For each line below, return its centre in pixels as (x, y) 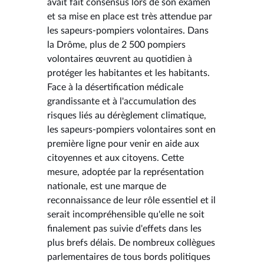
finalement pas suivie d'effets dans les (124, 228)
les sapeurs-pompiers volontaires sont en (131, 129)
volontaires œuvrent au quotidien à (120, 59)
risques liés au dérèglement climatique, (127, 115)
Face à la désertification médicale (115, 87)
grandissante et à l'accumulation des (122, 101)
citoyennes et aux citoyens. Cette (115, 158)
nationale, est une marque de (107, 186)
